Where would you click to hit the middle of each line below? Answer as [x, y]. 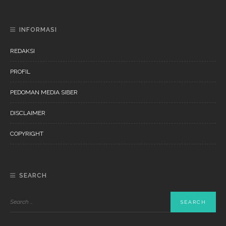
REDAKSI [22, 51]
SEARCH [33, 176]
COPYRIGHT [27, 134]
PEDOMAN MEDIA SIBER [44, 93]
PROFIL [20, 72]
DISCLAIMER [28, 113]
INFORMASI [38, 30]
